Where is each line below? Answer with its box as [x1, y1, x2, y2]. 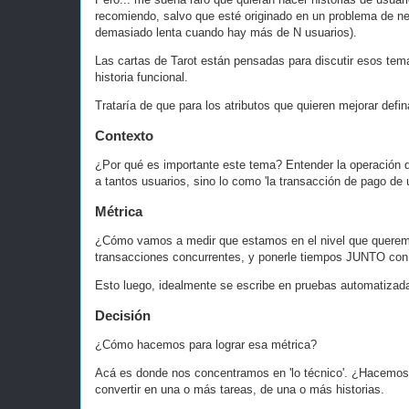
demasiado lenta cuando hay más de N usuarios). [95, 26, 357, 40]
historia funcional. [95, 70, 192, 85]
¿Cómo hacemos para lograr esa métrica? [95, 338, 317, 352]
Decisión [95, 308, 154, 324]
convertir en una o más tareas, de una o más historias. [95, 383, 384, 397]
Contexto [95, 128, 153, 144]
